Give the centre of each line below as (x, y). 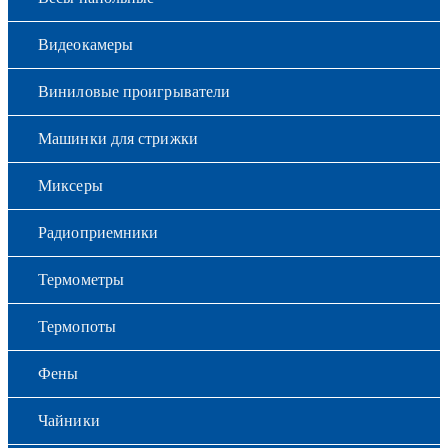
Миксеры (70, 185)
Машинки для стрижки (118, 138)
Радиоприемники (98, 232)
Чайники (69, 420)
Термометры (81, 279)
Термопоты (77, 326)
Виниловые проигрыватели (134, 91)
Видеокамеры (86, 44)
